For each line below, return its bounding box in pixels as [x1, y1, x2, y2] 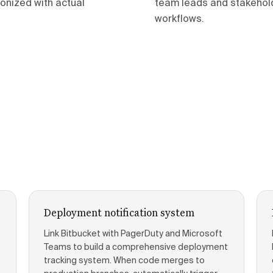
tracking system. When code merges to [43, 257, 205, 265]
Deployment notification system [43, 205, 194, 219]
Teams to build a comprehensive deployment [43, 243, 228, 252]
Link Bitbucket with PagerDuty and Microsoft [43, 230, 222, 238]
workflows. [155, 15, 204, 24]
